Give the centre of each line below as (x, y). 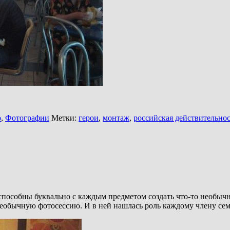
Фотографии (27, 118)
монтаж (116, 118)
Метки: (64, 118)
